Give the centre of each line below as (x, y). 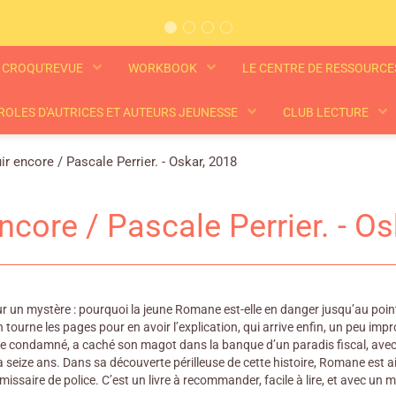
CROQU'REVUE (44, 68)
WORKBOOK (164, 68)
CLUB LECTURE (327, 112)
